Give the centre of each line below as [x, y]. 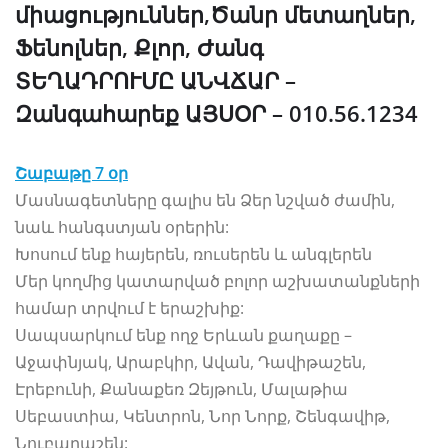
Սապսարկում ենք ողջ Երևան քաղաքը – [183, 334]
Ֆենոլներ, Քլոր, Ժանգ [142, 46]
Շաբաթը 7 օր [71, 172]
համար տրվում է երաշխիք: [129, 307]
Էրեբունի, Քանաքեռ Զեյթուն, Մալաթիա [181, 388]
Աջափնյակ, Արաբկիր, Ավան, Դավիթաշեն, [190, 361]
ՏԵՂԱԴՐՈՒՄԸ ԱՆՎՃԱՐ [147, 79]
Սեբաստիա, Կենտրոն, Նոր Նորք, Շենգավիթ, [202, 415]
